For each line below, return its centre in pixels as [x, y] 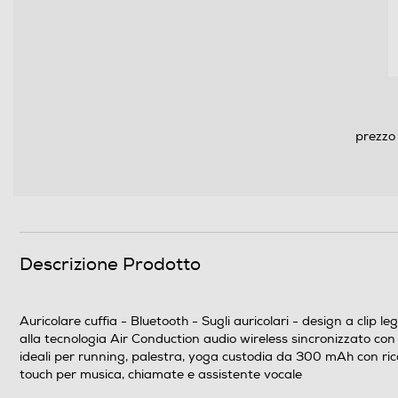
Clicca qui [90, 72]
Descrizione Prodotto [110, 264]
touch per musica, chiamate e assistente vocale [161, 374]
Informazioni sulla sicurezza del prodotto [190, 34]
